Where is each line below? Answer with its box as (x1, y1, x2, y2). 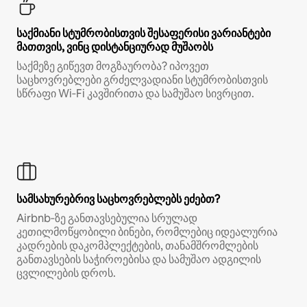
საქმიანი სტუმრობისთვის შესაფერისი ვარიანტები (16, 25, 271, 40)
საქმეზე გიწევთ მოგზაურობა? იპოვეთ (16, 58, 209, 73)
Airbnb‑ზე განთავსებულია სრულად (16, 210, 197, 225)
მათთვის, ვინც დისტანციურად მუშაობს (16, 39, 213, 54)
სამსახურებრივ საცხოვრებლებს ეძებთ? (16, 191, 220, 206)
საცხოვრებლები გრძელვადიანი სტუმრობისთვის (16, 72, 268, 87)
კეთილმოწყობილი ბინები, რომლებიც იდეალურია (16, 224, 278, 239)
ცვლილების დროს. (16, 265, 116, 280)
